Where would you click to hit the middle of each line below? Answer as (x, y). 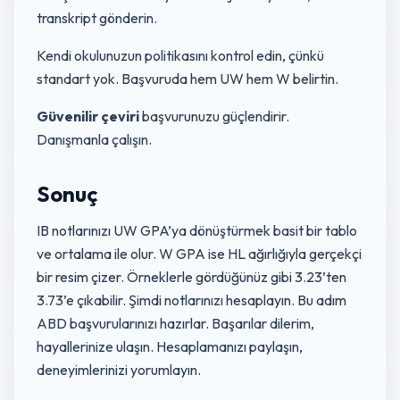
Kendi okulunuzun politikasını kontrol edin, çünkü (180, 55)
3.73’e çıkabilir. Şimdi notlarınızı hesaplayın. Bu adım (192, 300)
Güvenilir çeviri (88, 116)
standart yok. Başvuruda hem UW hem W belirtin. (187, 79)
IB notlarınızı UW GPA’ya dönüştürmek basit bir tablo (197, 230)
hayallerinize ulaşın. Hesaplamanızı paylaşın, (170, 346)
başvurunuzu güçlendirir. (214, 116)
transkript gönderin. (97, 18)
